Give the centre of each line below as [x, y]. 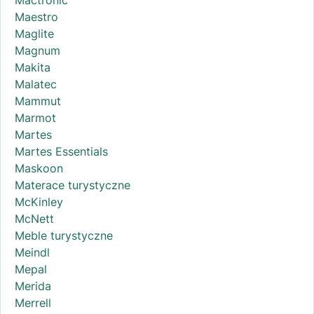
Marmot [35, 117]
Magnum [37, 50]
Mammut [38, 101]
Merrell [33, 302]
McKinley [39, 202]
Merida [33, 286]
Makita [33, 67]
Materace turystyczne [73, 185]
